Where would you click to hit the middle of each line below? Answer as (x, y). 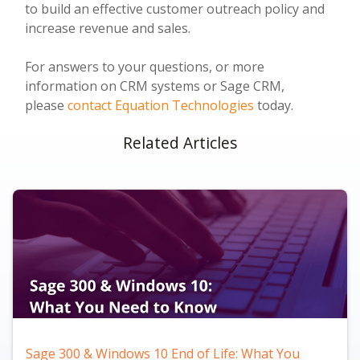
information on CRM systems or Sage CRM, (155, 86)
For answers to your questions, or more (145, 66)
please (47, 105)
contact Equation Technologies (161, 105)
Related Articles (180, 142)
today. (274, 105)
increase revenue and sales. (108, 28)
